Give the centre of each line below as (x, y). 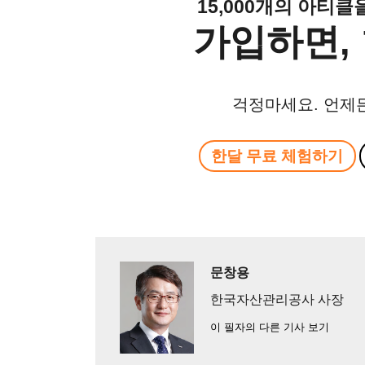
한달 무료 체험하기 (277, 156)
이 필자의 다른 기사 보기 (269, 327)
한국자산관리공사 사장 (277, 299)
